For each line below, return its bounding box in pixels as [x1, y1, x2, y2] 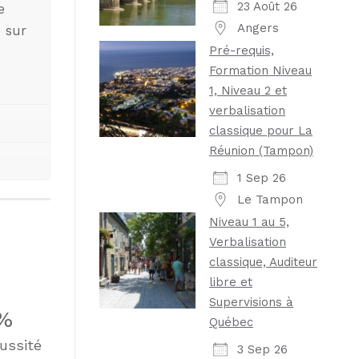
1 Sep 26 [237, 170, 286, 185]
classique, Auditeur [209, 254, 317, 269]
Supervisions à [209, 294, 293, 309]
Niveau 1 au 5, [209, 214, 289, 229]
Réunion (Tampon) [209, 143, 313, 158]
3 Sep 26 [237, 341, 288, 357]
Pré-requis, [209, 42, 274, 58]
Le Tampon [237, 192, 303, 207]
